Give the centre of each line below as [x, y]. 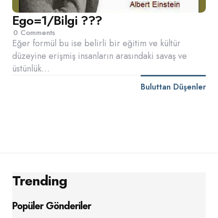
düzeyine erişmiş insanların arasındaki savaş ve [100, 56]
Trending [40, 181]
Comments [36, 32]
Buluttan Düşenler [173, 87]
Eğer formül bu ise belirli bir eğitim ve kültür [96, 43]
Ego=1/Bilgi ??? [57, 20]
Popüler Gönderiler [52, 206]
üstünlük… [31, 68]
